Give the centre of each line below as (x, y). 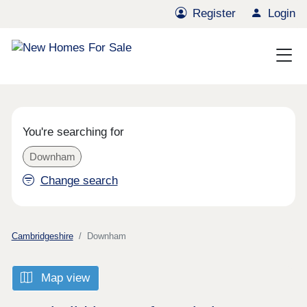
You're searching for (74, 132)
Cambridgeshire (42, 236)
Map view (64, 278)
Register (214, 14)
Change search (79, 181)
